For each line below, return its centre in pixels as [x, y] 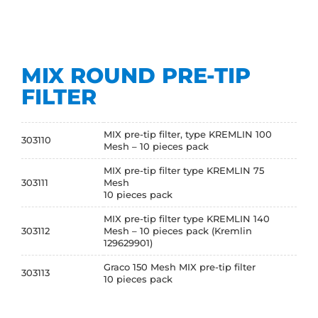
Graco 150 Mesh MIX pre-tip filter [180, 267]
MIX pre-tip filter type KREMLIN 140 [187, 218]
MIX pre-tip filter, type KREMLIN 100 [188, 134]
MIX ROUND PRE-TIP [136, 75]
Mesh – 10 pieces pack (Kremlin [178, 230]
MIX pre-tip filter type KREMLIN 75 [184, 170]
